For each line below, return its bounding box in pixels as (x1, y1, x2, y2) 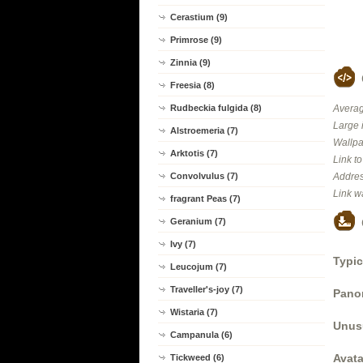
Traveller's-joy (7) (170, 284, 243, 294)
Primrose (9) (170, 35, 222, 45)
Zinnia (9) (170, 58, 211, 67)
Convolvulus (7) (170, 171, 238, 181)
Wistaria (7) (170, 307, 218, 317)
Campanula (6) (170, 330, 233, 340)
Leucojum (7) (170, 262, 227, 271)
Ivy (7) (170, 239, 196, 249)
